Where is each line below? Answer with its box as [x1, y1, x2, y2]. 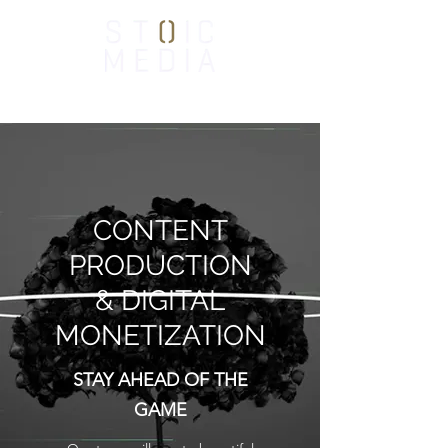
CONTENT [92, 214, 228, 247]
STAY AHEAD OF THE [72, 369, 248, 391]
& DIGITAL [95, 284, 225, 317]
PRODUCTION [68, 249, 252, 282]
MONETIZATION [54, 319, 266, 352]
